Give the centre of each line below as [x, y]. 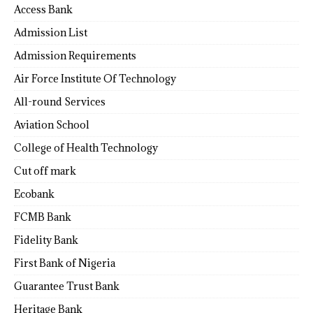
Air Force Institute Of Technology [95, 78]
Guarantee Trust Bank [67, 286]
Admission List [51, 32]
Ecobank [34, 194]
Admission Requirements [75, 55]
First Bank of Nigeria [65, 263]
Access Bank [43, 9]
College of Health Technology [86, 147]
